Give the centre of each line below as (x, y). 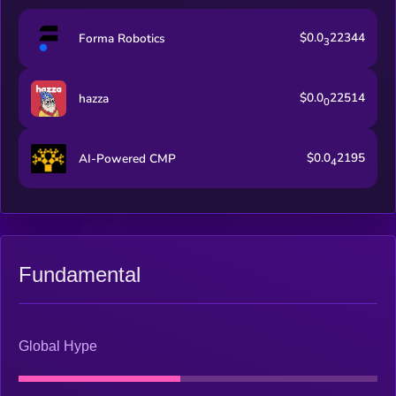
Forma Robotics (122, 38)
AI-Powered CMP (127, 158)
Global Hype (58, 346)
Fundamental (80, 274)
